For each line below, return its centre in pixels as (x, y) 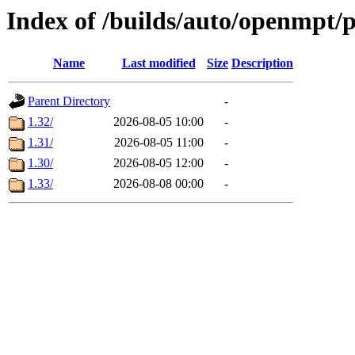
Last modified (158, 63)
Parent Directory (69, 101)
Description (262, 63)
